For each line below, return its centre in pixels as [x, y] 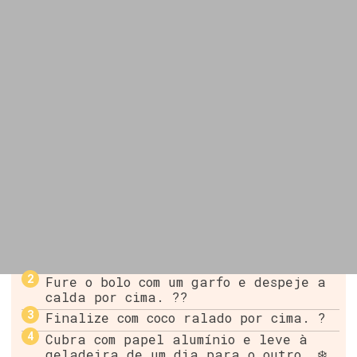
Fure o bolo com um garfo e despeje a [186, 281]
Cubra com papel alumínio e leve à [177, 339]
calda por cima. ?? [117, 296]
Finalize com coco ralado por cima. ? [186, 318]
